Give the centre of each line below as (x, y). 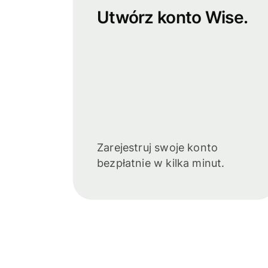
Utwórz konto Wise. (173, 17)
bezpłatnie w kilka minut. (161, 163)
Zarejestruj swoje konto (158, 147)
